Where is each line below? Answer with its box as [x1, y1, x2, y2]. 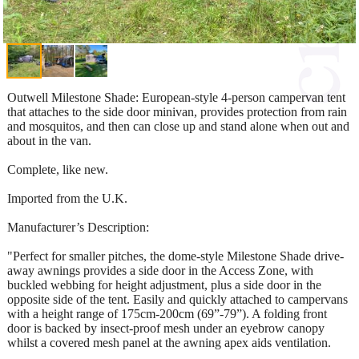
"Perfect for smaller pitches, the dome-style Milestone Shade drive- [7, 248, 344, 263]
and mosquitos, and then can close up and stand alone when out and [7, 119, 349, 133]
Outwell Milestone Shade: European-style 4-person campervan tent [7, 90, 345, 104]
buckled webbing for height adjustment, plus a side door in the [7, 277, 321, 292]
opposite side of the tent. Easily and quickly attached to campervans [7, 292, 348, 306]
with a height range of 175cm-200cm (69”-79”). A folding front [7, 306, 327, 321]
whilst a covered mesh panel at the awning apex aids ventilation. [7, 335, 331, 349]
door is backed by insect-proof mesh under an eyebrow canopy [7, 321, 325, 335]
